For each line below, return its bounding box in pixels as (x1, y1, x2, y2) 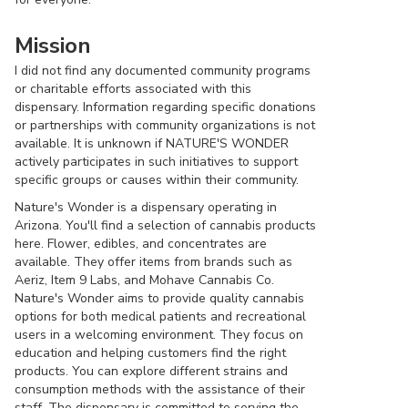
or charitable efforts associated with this (15, 80, 251, 97)
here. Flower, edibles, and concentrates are (15, 235, 267, 252)
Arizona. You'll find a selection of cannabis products (15, 217, 316, 234)
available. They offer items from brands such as (15, 253, 292, 270)
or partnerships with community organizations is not (15, 117, 315, 134)
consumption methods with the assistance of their (15, 381, 305, 398)
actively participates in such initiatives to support (15, 153, 298, 170)
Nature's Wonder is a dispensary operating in (15, 199, 277, 216)
